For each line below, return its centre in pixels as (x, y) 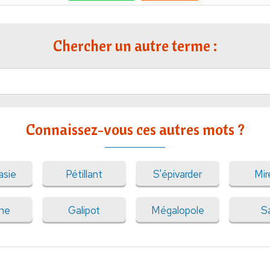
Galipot (84, 210)
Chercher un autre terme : (135, 45)
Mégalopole (177, 210)
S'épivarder (177, 174)
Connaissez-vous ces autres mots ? (135, 129)
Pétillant (84, 174)
